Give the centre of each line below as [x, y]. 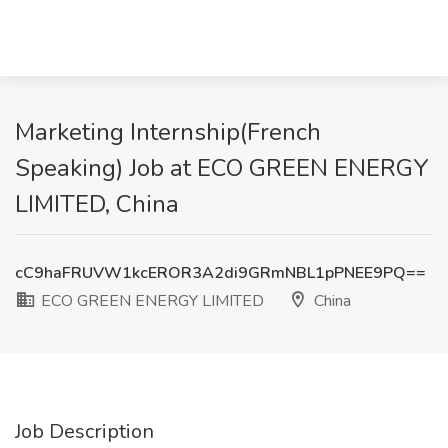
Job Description [84, 431]
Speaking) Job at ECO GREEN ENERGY [222, 168]
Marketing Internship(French [168, 132]
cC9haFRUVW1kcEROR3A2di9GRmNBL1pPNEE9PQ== [220, 273]
